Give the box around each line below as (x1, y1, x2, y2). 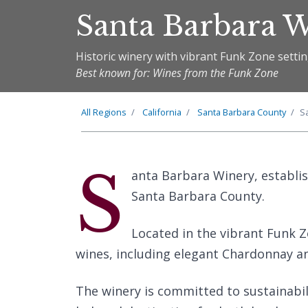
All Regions (81, 106, 126, 118)
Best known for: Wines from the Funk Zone (76, 65, 278, 80)
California (142, 106, 181, 118)
